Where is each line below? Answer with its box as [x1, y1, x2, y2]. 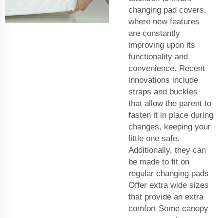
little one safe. [128, 133, 180, 143]
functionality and [128, 52, 188, 61]
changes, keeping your [128, 122, 211, 131]
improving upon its [128, 40, 195, 50]
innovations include [128, 75, 198, 85]
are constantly [128, 28, 180, 38]
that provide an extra [128, 192, 203, 201]
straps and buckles [128, 87, 198, 96]
